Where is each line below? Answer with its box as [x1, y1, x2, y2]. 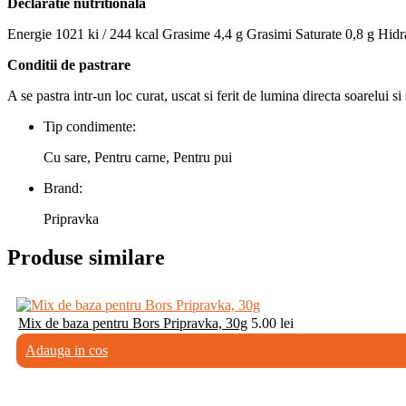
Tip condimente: [43, 119, 136, 135]
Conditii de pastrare [7, 57, 130, 73]
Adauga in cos [25, 342, 108, 358]
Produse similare [7, 246, 165, 270]
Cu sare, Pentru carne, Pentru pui [43, 150, 232, 166]
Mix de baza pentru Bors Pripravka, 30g [18, 314, 247, 331]
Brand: [43, 180, 82, 197]
